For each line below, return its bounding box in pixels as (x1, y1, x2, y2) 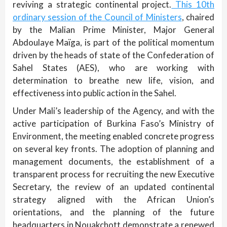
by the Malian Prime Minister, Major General (13, 24, 214, 35)
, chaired (181, 12, 215, 23)
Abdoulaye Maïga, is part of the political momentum (13, 37, 214, 48)
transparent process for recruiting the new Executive (13, 169, 214, 180)
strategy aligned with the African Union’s (13, 194, 214, 205)
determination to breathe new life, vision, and (13, 75, 214, 86)
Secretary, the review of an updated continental (13, 181, 214, 193)
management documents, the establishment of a (13, 156, 214, 167)
